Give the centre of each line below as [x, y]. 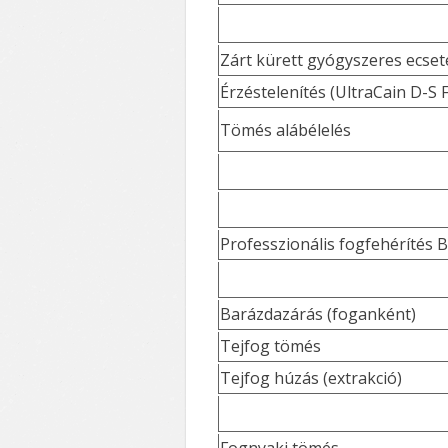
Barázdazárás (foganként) [318, 314]
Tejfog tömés [270, 346]
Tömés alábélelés [285, 130]
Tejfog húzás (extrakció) [311, 378]
